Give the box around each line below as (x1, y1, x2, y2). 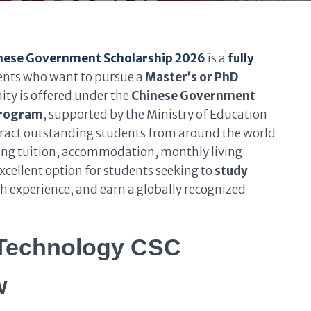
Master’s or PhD (145, 69, 238, 85)
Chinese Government (131, 88, 255, 103)
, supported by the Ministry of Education (43, 107, 267, 122)
